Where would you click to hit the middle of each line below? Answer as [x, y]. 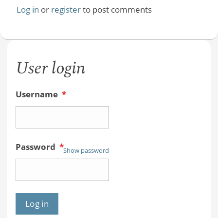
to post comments [116, 9]
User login [50, 68]
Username [37, 94]
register [66, 9]
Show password [86, 150]
